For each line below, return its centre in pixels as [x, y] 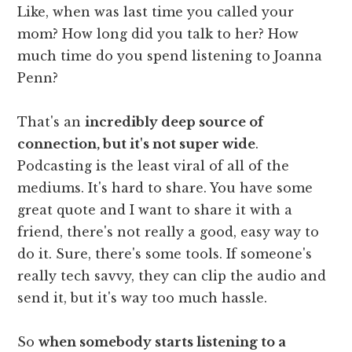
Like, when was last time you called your [156, 11]
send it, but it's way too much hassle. [143, 297]
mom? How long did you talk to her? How [158, 33]
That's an [51, 121]
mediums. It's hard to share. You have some [165, 187]
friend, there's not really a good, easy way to [169, 231]
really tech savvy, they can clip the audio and [172, 275]
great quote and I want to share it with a [155, 209]
